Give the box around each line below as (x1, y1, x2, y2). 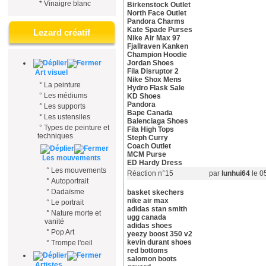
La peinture (44, 81, 81, 89)
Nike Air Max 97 (127, 34, 180, 43)
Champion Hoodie (127, 50, 187, 59)
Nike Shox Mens (127, 75, 182, 84)
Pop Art (51, 228, 74, 236)
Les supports (44, 102, 85, 110)
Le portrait (51, 198, 84, 207)
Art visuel (33, 68, 68, 77)
